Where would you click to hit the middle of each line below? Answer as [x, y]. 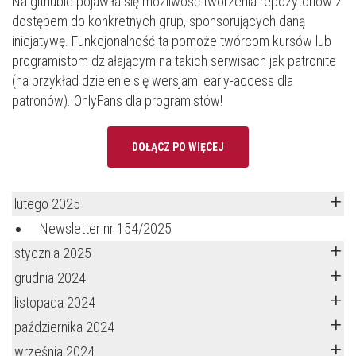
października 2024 [64, 327]
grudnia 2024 [50, 278]
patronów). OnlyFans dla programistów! [117, 101]
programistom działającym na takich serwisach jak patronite [174, 61]
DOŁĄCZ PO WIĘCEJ [178, 147]
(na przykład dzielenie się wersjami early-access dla [153, 81]
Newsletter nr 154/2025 [106, 228]
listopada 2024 [55, 302]
